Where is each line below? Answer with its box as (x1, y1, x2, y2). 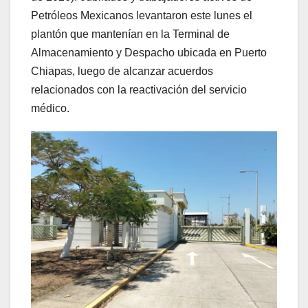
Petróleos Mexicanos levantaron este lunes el (31, 9, 252, 21)
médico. (31, 102, 69, 114)
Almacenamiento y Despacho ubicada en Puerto (31, 46, 267, 58)
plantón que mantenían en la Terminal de (31, 27, 230, 40)
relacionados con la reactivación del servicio (31, 83, 247, 96)
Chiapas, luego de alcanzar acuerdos (31, 65, 213, 77)
